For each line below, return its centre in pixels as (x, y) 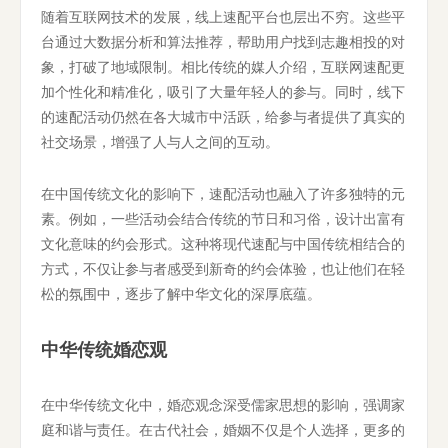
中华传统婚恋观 (104, 349)
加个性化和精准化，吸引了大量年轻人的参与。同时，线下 (223, 91)
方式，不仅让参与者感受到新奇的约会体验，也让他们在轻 (223, 268)
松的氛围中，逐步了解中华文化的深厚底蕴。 (181, 293)
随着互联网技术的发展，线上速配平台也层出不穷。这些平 (223, 16)
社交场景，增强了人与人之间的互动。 (160, 141)
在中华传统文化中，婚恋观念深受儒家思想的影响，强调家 (223, 404)
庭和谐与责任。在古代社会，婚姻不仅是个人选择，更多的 (223, 429)
